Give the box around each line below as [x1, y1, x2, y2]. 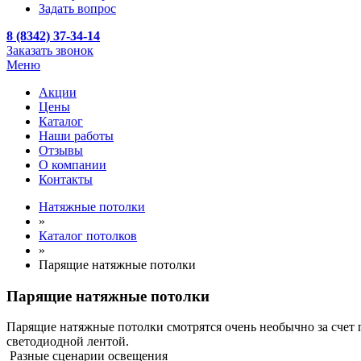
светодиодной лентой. [6, 334, 129, 349]
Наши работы [39, 129, 114, 143]
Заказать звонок [6, 44, 93, 57]
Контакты [39, 172, 93, 186]
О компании [39, 158, 106, 172]
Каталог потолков [39, 229, 137, 243]
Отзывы [39, 143, 83, 157]
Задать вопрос [39, 2, 116, 15]
